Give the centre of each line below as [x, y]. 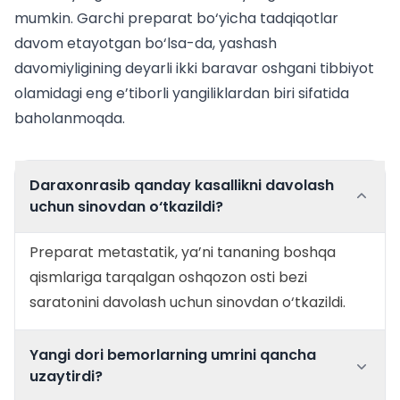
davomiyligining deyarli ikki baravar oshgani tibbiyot [194, 68]
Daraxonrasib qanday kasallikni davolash [182, 185]
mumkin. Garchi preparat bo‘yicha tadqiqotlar [176, 18]
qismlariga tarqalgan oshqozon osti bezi [168, 277]
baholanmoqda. [70, 118]
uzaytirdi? [66, 376]
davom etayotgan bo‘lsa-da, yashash [146, 43]
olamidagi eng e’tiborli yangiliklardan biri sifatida [182, 93]
